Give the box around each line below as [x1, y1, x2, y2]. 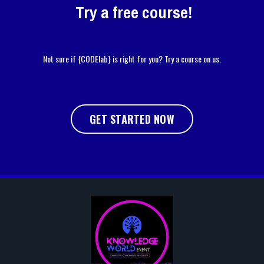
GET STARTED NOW [90, 111, 174, 127]
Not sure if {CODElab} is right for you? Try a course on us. [43, 52, 221, 65]
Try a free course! [72, 1, 192, 24]
